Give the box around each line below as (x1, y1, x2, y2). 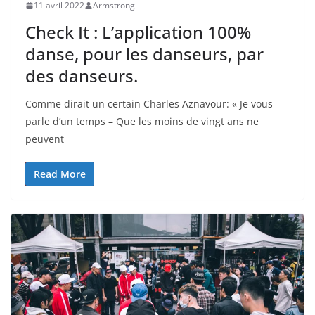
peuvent (25, 132, 64, 146)
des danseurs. (25, 64, 138, 88)
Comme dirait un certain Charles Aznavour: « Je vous (25, 97, 273, 111)
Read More (34, 167, 86, 181)
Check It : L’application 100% (25, 20, 251, 44)
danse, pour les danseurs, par (25, 42, 264, 66)
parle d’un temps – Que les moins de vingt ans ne (25, 115, 259, 129)
